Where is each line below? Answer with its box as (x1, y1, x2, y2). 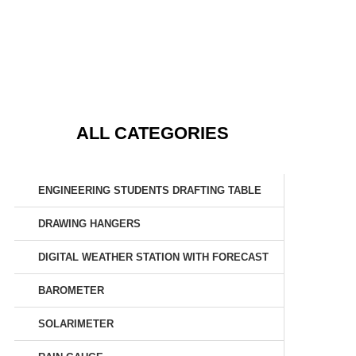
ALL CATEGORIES (75, 123, 229, 143)
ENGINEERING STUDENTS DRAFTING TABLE (37, 184, 261, 196)
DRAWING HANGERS (37, 218, 141, 230)
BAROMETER (37, 284, 104, 296)
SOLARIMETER (37, 318, 114, 330)
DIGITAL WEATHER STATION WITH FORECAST (37, 251, 269, 263)
